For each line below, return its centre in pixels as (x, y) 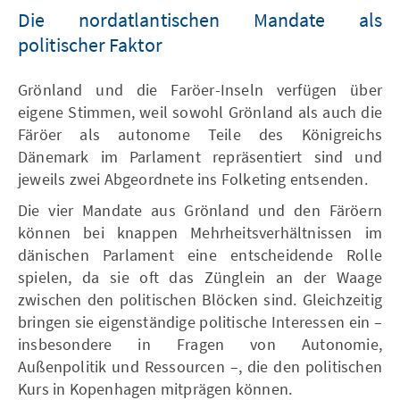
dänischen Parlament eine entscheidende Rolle (200, 254)
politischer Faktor (90, 44)
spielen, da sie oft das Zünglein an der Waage (200, 277)
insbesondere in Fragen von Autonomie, (200, 344)
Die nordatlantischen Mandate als (200, 19)
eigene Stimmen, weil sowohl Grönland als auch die (200, 112)
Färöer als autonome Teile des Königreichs (200, 134)
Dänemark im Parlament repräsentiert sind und (200, 156)
